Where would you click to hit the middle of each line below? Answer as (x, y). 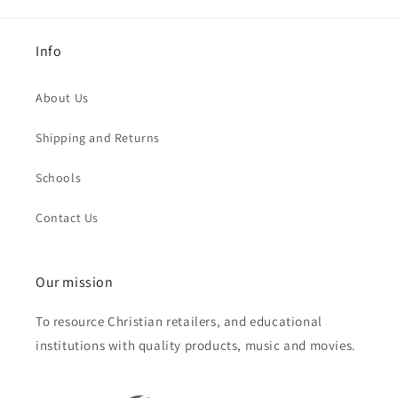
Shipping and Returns (98, 138)
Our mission (75, 283)
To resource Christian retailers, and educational (179, 322)
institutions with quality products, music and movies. (196, 346)
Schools (59, 178)
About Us (62, 98)
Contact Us (67, 218)
